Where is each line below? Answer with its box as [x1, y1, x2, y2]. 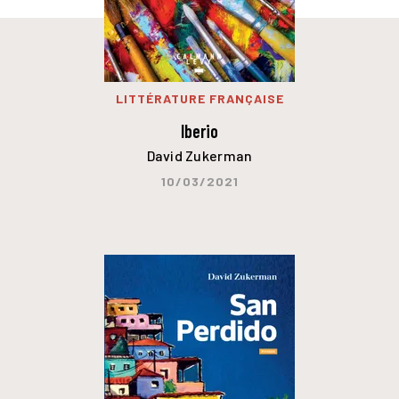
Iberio [180, 119, 219, 142]
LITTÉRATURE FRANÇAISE [115, 91, 284, 106]
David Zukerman [146, 146, 253, 164]
